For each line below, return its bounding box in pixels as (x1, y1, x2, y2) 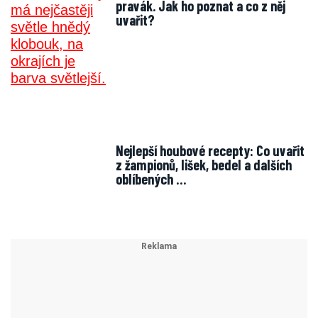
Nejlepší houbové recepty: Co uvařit (116, 142, 160, 159)
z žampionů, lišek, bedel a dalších (116, 156, 292, 173)
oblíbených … (116, 170, 186, 187)
